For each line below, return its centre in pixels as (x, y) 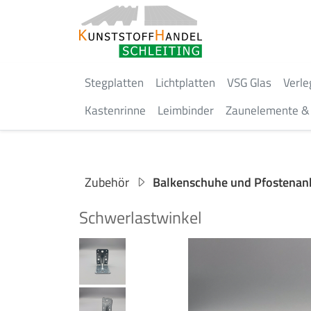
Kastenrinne (115, 110)
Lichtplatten (185, 83)
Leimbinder (186, 110)
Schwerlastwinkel (141, 217)
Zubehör (107, 182)
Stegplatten (114, 83)
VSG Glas (249, 83)
